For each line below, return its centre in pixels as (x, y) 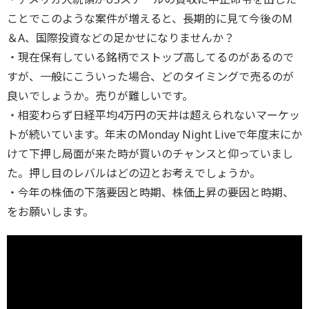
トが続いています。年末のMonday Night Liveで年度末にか (154, 134)
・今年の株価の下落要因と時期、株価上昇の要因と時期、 (150, 192)
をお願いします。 (50, 212)
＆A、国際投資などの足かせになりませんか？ (121, 38)
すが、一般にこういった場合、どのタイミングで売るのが (150, 77)
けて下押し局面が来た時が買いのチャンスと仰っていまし (150, 154)
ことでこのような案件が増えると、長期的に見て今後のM (150, 19)
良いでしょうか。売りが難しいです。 (100, 96)
